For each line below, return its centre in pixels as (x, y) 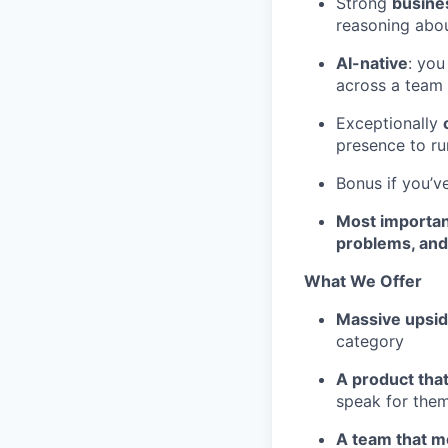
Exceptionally (389, 123)
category (370, 341)
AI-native (372, 63)
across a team (389, 85)
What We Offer (363, 281)
